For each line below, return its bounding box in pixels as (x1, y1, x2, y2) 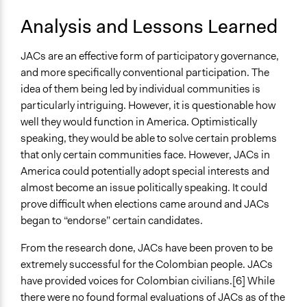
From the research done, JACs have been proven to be (21, 241, 273, 256)
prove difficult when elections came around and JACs (21, 197, 269, 212)
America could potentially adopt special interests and (21, 164, 269, 179)
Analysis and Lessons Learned (21, 14, 278, 40)
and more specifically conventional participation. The (21, 65, 269, 80)
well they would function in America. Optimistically (21, 114, 257, 130)
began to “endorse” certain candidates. (21, 213, 205, 228)
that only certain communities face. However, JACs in (21, 147, 270, 162)
